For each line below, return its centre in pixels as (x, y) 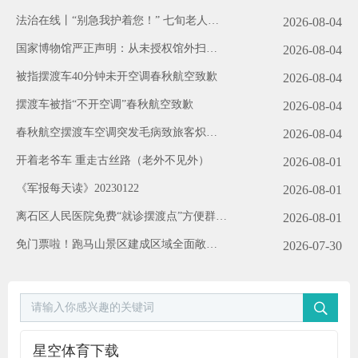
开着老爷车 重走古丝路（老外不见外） (113, 160)
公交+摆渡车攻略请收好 (75, 262)
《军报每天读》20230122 (78, 188)
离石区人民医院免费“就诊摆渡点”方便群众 (121, 216)
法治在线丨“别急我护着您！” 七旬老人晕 (117, 20)
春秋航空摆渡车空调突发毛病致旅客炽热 (117, 132)
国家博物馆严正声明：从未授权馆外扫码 (117, 48)
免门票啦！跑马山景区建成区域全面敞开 (117, 244)
